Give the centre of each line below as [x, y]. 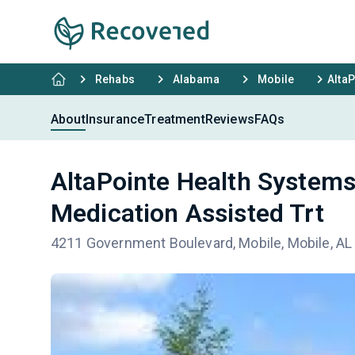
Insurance [115, 119]
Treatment [175, 119]
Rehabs [115, 79]
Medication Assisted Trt [187, 213]
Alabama [196, 79]
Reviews [229, 119]
